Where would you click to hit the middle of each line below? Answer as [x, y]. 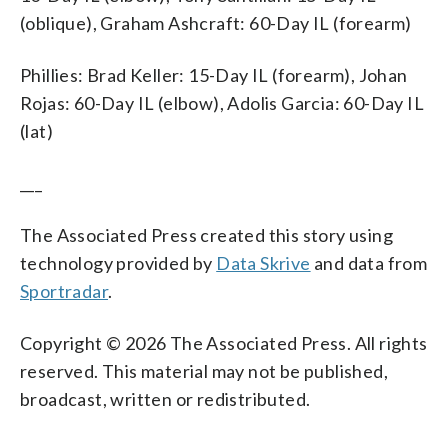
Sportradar [64, 290]
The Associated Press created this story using [206, 234]
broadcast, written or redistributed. [165, 398]
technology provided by [118, 262]
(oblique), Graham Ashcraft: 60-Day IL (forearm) [216, 22]
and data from [369, 262]
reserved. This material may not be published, [204, 370]
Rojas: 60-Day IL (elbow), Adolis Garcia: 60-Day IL [222, 102]
